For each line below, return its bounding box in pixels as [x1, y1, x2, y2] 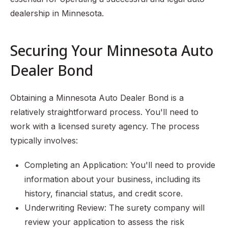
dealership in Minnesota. [10, 8, 104, 19]
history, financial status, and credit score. [24, 188, 183, 199]
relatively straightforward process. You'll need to [10, 107, 198, 118]
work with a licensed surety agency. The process [10, 121, 199, 132]
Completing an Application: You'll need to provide [24, 160, 215, 170]
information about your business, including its [24, 174, 201, 185]
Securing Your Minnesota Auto [10, 41, 214, 61]
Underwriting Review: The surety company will [24, 203, 205, 213]
